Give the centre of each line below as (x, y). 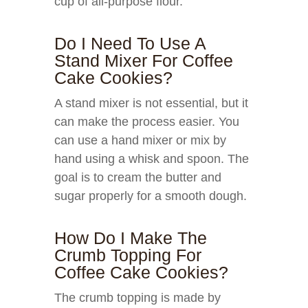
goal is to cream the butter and (138, 177)
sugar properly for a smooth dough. (151, 196)
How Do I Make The (131, 238)
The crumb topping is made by (137, 298)
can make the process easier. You (147, 122)
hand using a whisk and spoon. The (152, 159)
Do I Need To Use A (130, 43)
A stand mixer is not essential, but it (151, 103)
